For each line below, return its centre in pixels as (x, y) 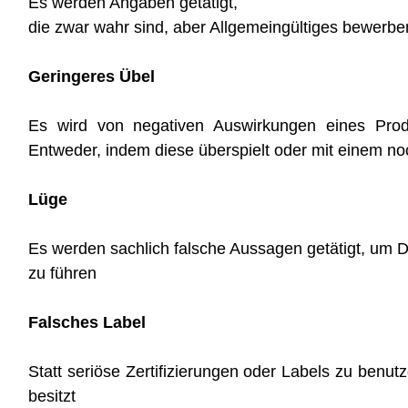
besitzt (52, 396)
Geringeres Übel (92, 76)
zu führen (62, 273)
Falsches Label (87, 322)
